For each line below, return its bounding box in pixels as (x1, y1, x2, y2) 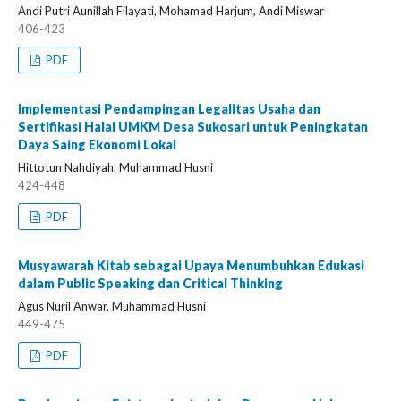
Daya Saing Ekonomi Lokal (18, 137, 176, 152)
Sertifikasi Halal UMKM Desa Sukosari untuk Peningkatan (18, 119, 368, 134)
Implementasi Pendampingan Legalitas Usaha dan (18, 101, 320, 116)
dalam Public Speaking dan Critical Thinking (18, 276, 283, 291)
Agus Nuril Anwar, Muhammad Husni (18, 299, 206, 313)
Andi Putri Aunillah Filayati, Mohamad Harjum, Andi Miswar (18, 4, 324, 18)
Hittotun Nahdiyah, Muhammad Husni (18, 160, 213, 175)
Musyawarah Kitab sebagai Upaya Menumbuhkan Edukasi (18, 258, 364, 273)
